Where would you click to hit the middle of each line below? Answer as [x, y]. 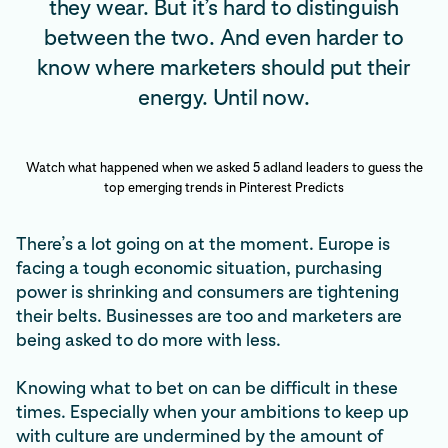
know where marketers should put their [224, 67]
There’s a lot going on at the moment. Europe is [203, 243]
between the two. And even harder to [224, 37]
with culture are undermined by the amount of [199, 435]
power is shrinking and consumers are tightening [207, 291]
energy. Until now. [224, 97]
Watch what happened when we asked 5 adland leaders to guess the [224, 167]
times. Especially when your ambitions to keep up [212, 411]
